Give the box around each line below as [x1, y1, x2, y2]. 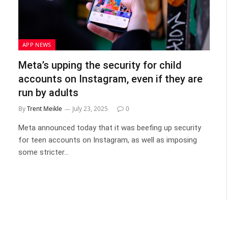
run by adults [18, 86, 78, 99]
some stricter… [18, 147, 69, 157]
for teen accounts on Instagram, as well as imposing [18, 135, 197, 145]
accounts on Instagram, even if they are [18, 72, 203, 85]
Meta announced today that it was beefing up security [18, 123, 201, 132]
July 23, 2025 [72, 104, 108, 113]
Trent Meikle [27, 104, 62, 113]
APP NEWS [22, 40, 51, 48]
